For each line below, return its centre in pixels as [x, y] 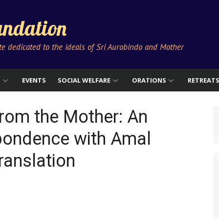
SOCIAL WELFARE [84, 80]
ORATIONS [149, 80]
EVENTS [34, 80]
